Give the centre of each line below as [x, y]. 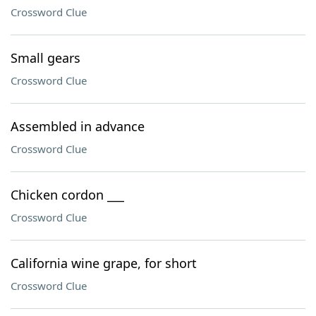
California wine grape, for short [104, 263]
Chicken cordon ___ [67, 195]
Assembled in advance [78, 126]
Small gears [45, 58]
